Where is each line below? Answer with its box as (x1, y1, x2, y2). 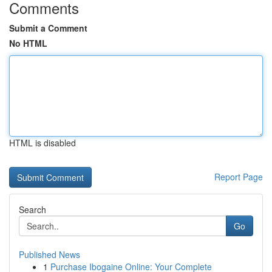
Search (19, 203, 46, 216)
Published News (19, 248, 80, 260)
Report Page (214, 171, 263, 183)
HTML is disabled (9, 137, 76, 149)
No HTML (9, 37, 47, 49)
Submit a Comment (9, 22, 87, 34)
